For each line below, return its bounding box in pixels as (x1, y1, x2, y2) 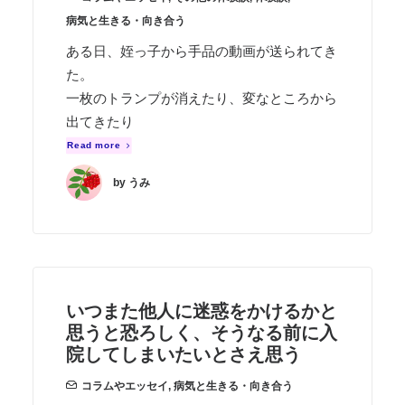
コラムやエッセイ (81, 380, 168, 392)
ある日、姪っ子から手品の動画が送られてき (66, 43, 337, 59)
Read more (67, 140, 121, 151)
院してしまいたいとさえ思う (66, 344, 301, 364)
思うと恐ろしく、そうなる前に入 (66, 323, 337, 343)
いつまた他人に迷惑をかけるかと (66, 301, 337, 321)
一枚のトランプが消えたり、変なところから (66, 90, 337, 106)
